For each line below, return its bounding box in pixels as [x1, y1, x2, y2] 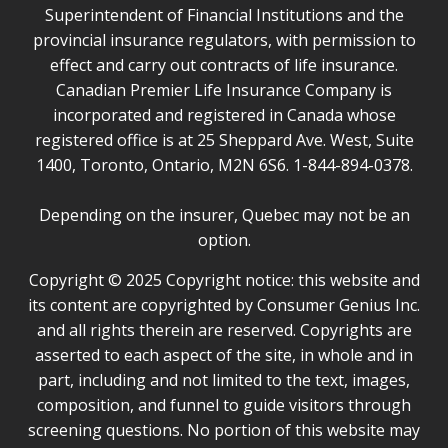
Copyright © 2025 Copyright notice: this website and [28, 268, 420, 291]
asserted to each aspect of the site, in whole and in [35, 343, 413, 366]
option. [197, 228, 251, 251]
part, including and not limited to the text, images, [38, 368, 410, 391]
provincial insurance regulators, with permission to [32, 28, 416, 51]
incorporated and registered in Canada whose [52, 103, 396, 126]
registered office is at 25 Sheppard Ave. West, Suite [34, 128, 414, 151]
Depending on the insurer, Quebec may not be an [38, 203, 410, 226]
